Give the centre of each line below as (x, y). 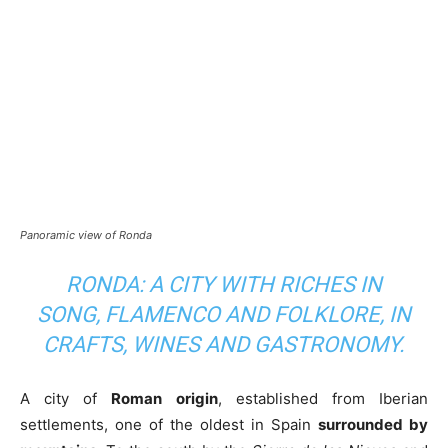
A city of (66, 399)
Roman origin (164, 399)
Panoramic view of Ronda (86, 235)
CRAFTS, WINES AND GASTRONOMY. (224, 345)
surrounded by (373, 425)
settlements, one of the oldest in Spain (169, 425)
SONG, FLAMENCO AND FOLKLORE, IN (224, 315)
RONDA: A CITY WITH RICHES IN (224, 285)
